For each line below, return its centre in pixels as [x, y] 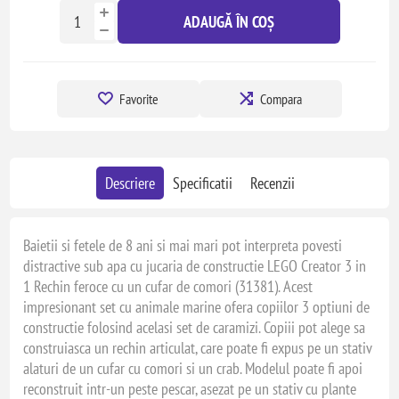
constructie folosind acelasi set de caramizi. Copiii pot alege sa [195, 327]
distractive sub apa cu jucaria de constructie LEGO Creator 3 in [195, 266]
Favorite [139, 99]
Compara [281, 99]
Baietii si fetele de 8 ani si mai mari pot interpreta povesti [183, 245]
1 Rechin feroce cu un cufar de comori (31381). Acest [168, 286]
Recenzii [272, 183]
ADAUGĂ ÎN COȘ [228, 21]
